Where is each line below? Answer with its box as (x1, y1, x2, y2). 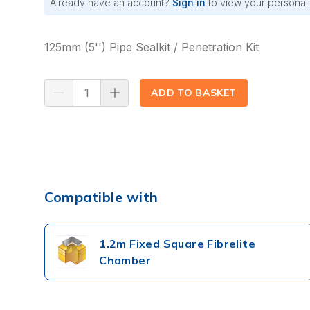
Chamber (99, 253, 151, 267)
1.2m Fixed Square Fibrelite (99, 237, 255, 250)
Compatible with (44, 188, 158, 206)
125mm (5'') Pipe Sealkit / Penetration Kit (44, 39, 259, 54)
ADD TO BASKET (151, 86, 237, 99)
